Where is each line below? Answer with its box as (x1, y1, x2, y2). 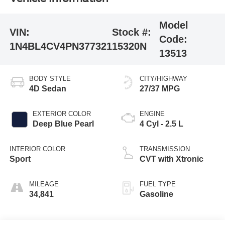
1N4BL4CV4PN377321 (9, 41, 112, 52)
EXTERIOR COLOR (32, 109, 91, 118)
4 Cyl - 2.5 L (140, 119, 183, 128)
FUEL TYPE (140, 180, 176, 188)
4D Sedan (29, 84, 66, 93)
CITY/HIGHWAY (140, 74, 187, 82)
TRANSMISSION (140, 145, 190, 153)
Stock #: (111, 27, 151, 38)
